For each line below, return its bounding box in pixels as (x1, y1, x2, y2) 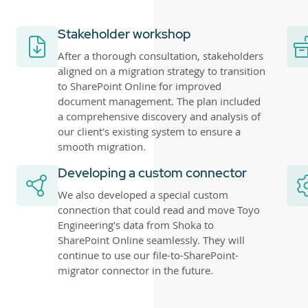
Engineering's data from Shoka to (58, 217, 214, 232)
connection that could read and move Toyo (58, 202, 261, 217)
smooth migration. (58, 139, 146, 153)
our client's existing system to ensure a (58, 124, 241, 138)
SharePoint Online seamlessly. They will (58, 232, 245, 247)
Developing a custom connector (58, 164, 247, 181)
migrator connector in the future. (58, 263, 214, 277)
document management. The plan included (58, 93, 261, 108)
